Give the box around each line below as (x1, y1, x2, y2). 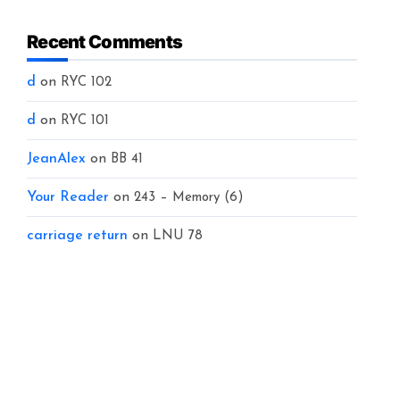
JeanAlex (27, 152, 86, 166)
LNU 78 (153, 229, 203, 243)
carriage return (27, 229, 128, 243)
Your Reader (27, 190, 109, 204)
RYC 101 (61, 114, 109, 128)
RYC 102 (61, 76, 112, 89)
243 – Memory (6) (134, 191, 244, 204)
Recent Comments (27, 31, 183, 53)
